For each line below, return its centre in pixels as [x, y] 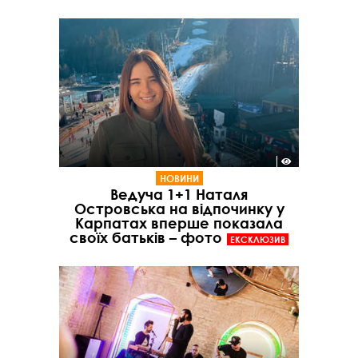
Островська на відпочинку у [179, 208]
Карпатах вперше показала [179, 223]
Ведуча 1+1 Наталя [179, 194]
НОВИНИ [179, 178]
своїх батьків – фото [145, 237]
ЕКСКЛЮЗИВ [257, 239]
